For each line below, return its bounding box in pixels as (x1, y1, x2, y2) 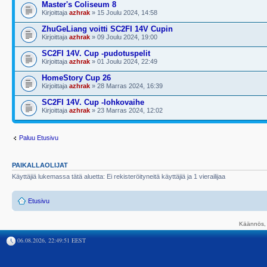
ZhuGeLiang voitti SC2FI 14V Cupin (42, 24, 173, 33)
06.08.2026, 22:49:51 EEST (15, 235, 86, 244)
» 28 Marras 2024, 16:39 (90, 82, 163, 89)
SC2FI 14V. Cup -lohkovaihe (42, 98, 144, 107)
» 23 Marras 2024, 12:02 (90, 107, 163, 114)
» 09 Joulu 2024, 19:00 (90, 33, 157, 41)
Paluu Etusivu (19, 133, 58, 141)
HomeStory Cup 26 (42, 73, 111, 82)
